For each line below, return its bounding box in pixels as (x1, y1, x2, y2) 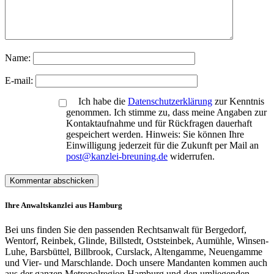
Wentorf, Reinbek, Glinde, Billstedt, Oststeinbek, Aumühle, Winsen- (5, 235, 268, 246)
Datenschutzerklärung (128, 96, 212, 107)
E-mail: (5, 75, 35, 86)
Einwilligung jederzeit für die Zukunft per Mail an (66, 140, 259, 151)
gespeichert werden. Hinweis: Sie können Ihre (66, 129, 244, 140)
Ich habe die (78, 96, 128, 107)
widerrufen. (168, 151, 215, 162)
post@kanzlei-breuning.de (66, 151, 168, 162)
